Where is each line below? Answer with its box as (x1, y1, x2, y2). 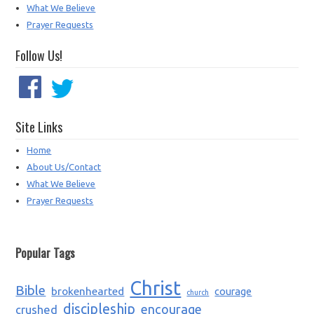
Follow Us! (15, 46, 63, 65)
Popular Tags (15, 244, 76, 262)
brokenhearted (51, 285, 125, 298)
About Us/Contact (27, 162, 102, 172)
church (186, 288, 210, 297)
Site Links (15, 118, 63, 137)
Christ (130, 278, 182, 299)
